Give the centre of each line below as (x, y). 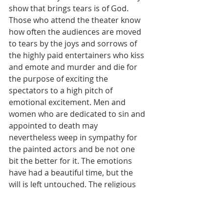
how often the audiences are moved (76, 32)
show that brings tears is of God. (70, 9)
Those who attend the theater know (76, 20)
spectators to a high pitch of (62, 91)
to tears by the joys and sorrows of (74, 44)
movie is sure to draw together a (70, 196)
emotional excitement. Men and (68, 102)
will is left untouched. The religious (73, 185)
